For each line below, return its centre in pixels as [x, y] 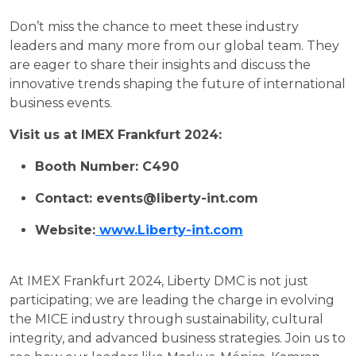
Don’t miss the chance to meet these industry [154, 26]
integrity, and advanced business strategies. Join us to [178, 338]
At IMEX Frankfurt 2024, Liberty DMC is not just [159, 281]
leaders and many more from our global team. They [174, 45]
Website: [65, 230]
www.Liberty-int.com [169, 230]
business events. [61, 103]
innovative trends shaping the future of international [178, 83]
